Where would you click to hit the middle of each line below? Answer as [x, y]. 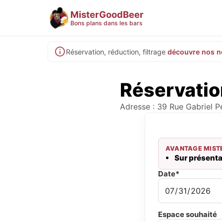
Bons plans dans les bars [107, 23]
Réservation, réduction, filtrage [116, 52]
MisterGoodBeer [107, 14]
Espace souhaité [188, 215]
